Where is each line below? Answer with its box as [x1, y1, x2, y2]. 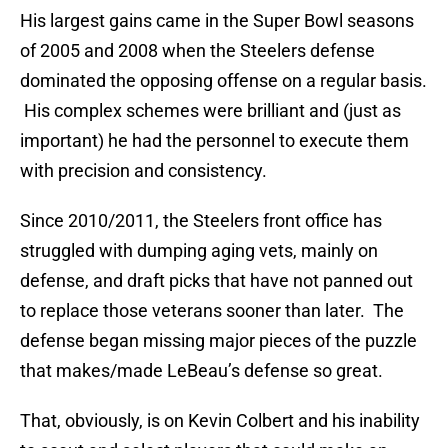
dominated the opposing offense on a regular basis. [20, 70, 427, 92]
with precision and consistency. [20, 160, 267, 182]
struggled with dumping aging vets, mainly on [20, 240, 378, 262]
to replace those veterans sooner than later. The [20, 300, 404, 322]
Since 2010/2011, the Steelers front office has [20, 210, 382, 232]
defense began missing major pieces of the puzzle [20, 330, 417, 352]
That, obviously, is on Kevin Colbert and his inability [20, 410, 420, 432]
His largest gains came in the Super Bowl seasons [20, 10, 414, 32]
